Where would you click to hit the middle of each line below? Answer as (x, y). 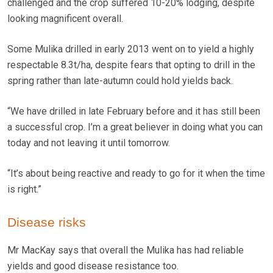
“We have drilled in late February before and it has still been (134, 111)
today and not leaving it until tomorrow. (89, 143)
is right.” (24, 189)
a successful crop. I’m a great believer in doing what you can (135, 127)
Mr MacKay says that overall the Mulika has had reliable (126, 250)
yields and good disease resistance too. (93, 266)
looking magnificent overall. (65, 18)
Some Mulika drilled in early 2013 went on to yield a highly (131, 49)
